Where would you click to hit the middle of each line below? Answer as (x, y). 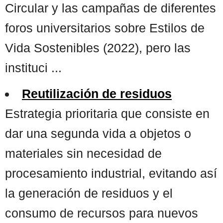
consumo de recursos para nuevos (102, 213)
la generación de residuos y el (89, 193)
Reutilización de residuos (97, 93)
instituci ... (33, 67)
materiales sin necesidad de (83, 153)
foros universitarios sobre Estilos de (105, 28)
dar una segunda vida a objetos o (98, 133)
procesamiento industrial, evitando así (111, 173)
